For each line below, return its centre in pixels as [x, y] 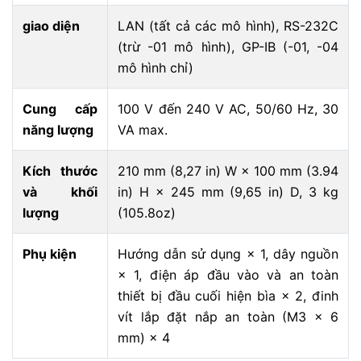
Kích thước [60, 171]
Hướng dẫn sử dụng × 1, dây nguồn [228, 254]
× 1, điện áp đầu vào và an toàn [228, 275]
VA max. [143, 130]
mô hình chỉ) [156, 68]
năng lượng [58, 130]
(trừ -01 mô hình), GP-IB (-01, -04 [228, 47]
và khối [60, 192]
